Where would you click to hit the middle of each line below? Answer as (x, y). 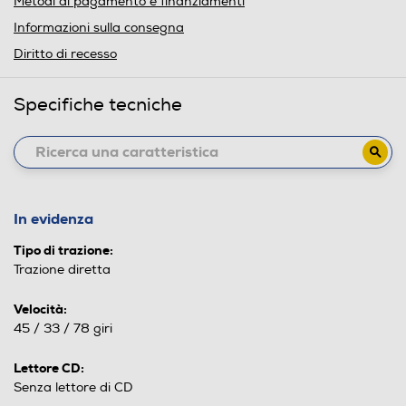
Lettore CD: (49, 367)
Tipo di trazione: (63, 250)
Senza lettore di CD (73, 387)
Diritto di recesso (65, 53)
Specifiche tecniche (98, 104)
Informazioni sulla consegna (99, 27)
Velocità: (40, 309)
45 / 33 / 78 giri (63, 328)
